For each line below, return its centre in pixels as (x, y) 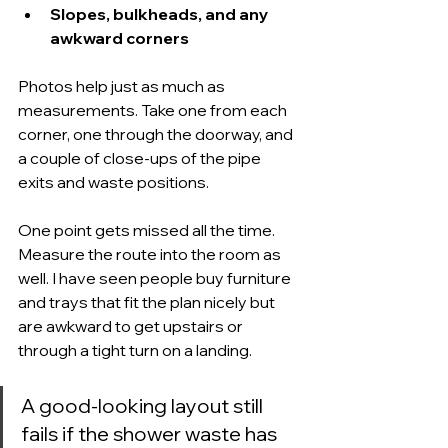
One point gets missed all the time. (148, 230)
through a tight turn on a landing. (135, 350)
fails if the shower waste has (151, 433)
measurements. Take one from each (154, 110)
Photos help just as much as (123, 86)
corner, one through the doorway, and (157, 134)
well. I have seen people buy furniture (156, 278)
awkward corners (119, 38)
